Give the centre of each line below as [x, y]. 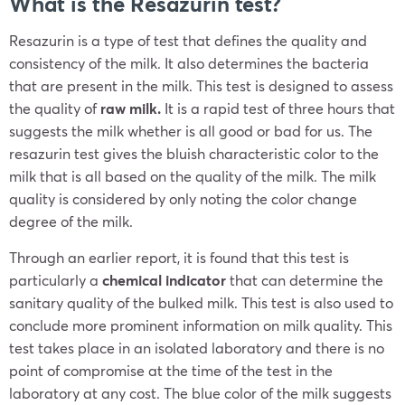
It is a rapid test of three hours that [278, 108]
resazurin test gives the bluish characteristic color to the [194, 153]
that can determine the [305, 280]
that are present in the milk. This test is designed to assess [201, 85]
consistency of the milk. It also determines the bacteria [189, 63]
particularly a [56, 280]
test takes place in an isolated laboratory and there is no [197, 348]
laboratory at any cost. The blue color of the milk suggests [200, 393]
